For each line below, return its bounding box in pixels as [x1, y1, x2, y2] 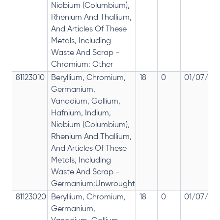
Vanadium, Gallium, [51, 98, 120, 106]
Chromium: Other [51, 61, 113, 69]
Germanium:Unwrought [51, 180, 135, 189]
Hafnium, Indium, [51, 110, 111, 118]
